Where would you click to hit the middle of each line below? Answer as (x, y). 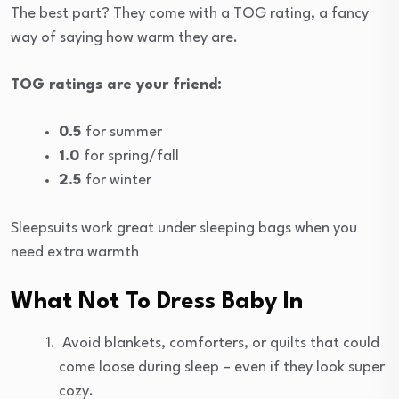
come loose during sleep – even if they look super (222, 367)
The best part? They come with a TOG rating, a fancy (190, 13)
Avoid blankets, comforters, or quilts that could (219, 343)
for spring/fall (131, 156)
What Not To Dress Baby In (157, 301)
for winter (118, 180)
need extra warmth (75, 252)
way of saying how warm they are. (124, 37)
